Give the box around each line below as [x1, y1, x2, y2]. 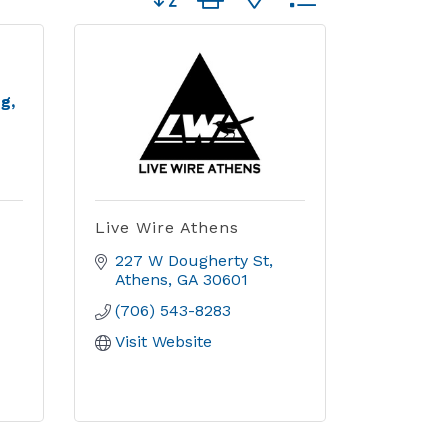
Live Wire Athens [94, 218, 239, 237]
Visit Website [114, 332, 212, 351]
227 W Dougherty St [114, 251, 269, 270]
